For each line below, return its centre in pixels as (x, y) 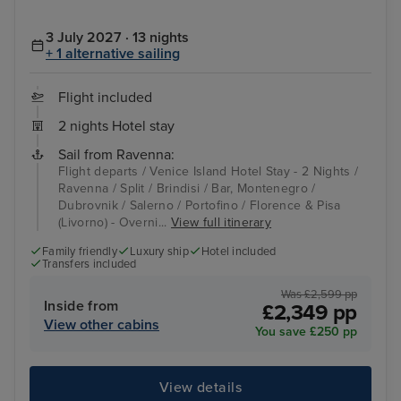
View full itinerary (222, 222)
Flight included (105, 97)
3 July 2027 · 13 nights (117, 37)
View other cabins (102, 325)
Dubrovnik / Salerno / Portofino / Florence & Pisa (200, 205)
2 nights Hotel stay (116, 126)
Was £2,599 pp (319, 295)
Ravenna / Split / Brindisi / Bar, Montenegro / (187, 188)
